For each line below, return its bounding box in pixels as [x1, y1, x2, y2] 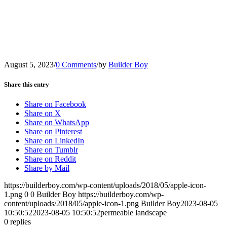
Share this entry [4, 80, 49, 88]
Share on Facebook [24, 100, 86, 109]
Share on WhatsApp [24, 118, 89, 127]
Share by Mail [24, 164, 69, 173]
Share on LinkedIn [24, 136, 84, 145]
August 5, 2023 [4, 60, 54, 69]
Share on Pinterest [24, 127, 82, 136]
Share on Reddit [24, 155, 76, 164]
